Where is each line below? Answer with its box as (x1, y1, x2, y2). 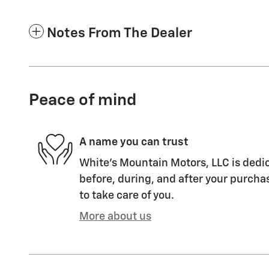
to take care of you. (79, 190, 174, 201)
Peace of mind (29, 92, 136, 109)
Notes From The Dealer (47, 26, 192, 40)
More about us (79, 211, 151, 222)
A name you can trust (79, 137, 189, 148)
